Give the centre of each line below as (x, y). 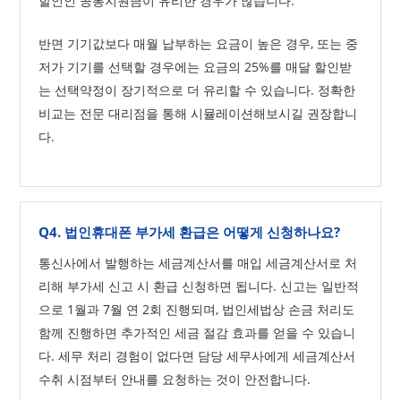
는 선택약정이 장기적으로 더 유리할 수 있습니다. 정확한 (197, 90)
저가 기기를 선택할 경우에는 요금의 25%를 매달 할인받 (196, 67)
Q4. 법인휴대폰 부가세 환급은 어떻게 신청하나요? (190, 232)
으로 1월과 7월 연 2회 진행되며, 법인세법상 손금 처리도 (197, 309)
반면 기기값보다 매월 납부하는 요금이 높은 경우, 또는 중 (199, 43)
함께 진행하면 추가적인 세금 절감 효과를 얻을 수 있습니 (197, 333)
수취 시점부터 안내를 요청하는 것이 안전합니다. (175, 379)
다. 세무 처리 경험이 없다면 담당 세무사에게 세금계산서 (197, 356)
